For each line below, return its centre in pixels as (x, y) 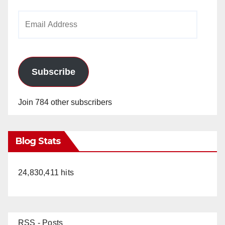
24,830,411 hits (46, 172)
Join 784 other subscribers (65, 102)
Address (32, 32)
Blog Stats (38, 141)
